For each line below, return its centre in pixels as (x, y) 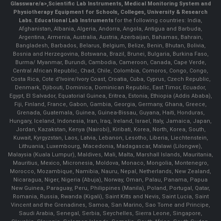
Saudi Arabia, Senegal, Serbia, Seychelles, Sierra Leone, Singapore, (110, 214)
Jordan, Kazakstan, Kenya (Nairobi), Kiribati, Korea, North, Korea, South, (110, 130)
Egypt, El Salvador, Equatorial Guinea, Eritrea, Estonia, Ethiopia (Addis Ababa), (110, 96)
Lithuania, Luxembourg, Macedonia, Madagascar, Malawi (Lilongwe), (110, 147)
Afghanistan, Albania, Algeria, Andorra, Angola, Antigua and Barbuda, (110, 29)
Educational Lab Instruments (74, 21)
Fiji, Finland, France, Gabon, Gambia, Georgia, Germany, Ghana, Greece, (110, 105)
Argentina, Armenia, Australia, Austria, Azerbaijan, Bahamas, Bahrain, (110, 37)
